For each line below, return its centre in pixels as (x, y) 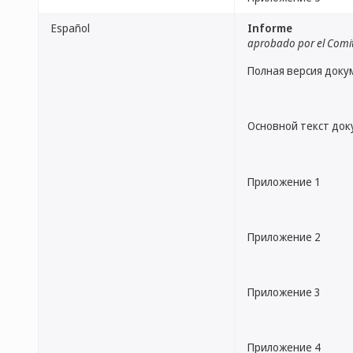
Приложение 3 (284, 292)
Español (71, 28)
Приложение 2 (284, 236)
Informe (270, 28)
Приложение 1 (284, 181)
